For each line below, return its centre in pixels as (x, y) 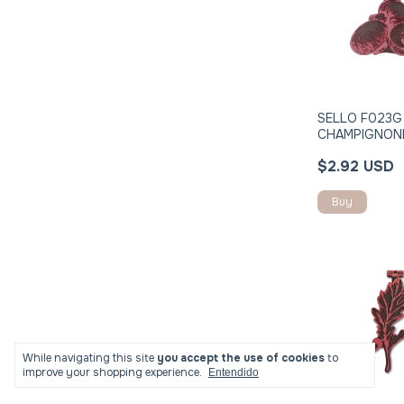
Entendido (234, 372)
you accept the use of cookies (241, 358)
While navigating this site (90, 358)
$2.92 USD (356, 167)
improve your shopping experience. (112, 372)
